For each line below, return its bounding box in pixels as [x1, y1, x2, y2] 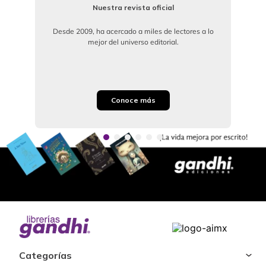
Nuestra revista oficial [92, 2, 174, 12]
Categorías [19, 249, 72, 262]
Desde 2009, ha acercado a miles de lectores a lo [52, 26, 214, 36]
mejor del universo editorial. [87, 37, 179, 46]
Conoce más [110, 95, 156, 104]
